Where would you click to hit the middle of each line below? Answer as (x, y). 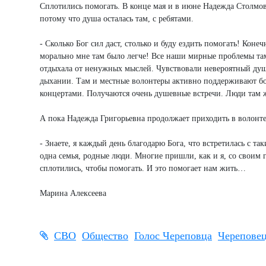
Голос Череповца (173, 235)
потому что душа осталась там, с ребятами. (117, 18)
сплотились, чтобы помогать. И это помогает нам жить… (143, 168)
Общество (105, 235)
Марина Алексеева (73, 193)
